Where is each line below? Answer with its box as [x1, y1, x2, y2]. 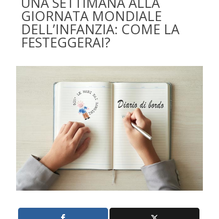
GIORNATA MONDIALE [21, 7, 162, 25]
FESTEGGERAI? [21, 33, 110, 51]
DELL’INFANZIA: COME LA [21, 20, 179, 38]
